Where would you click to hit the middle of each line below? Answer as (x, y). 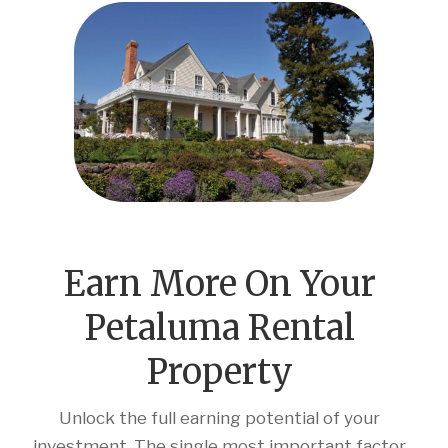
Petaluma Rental (220, 327)
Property (220, 371)
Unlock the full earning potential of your (220, 417)
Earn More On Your (219, 283)
